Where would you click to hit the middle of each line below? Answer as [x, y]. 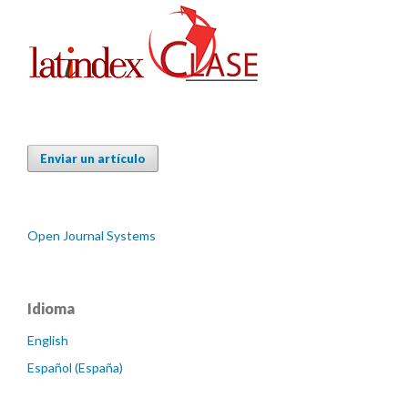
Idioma [51, 309]
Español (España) [75, 368]
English [48, 341]
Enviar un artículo [93, 159]
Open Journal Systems [92, 236]
